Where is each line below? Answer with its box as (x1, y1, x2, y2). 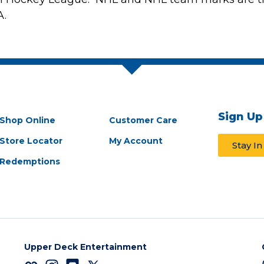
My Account (108, 136, 163, 147)
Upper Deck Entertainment (24, 242, 147, 253)
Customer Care (108, 115, 177, 126)
